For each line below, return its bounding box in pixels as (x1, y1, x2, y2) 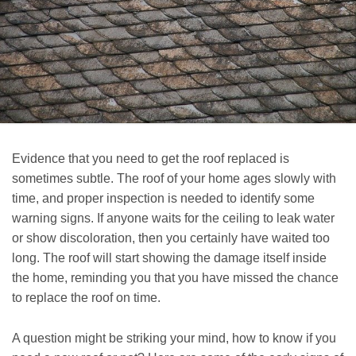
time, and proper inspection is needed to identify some (12, 192, 315, 206)
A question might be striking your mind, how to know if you (12, 331, 336, 345)
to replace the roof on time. (12, 291, 164, 305)
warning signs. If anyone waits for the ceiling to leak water (12, 211, 335, 226)
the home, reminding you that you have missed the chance (12, 271, 339, 285)
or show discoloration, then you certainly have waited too (12, 231, 330, 246)
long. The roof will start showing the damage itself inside (12, 251, 327, 265)
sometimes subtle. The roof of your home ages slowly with (12, 172, 336, 186)
